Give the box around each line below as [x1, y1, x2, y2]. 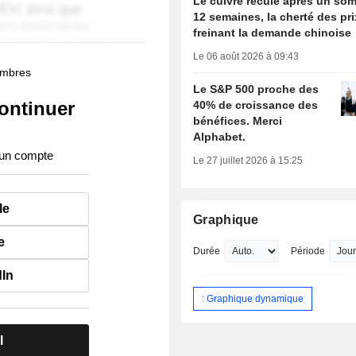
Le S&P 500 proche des [193, 83, 319, 96]
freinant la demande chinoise [193, 26, 352, 40]
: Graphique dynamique [202, 292, 304, 304]
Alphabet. [193, 130, 246, 144]
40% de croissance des [193, 99, 319, 112]
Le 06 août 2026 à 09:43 [193, 51, 300, 63]
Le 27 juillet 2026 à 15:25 [193, 155, 304, 167]
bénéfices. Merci [193, 114, 283, 128]
